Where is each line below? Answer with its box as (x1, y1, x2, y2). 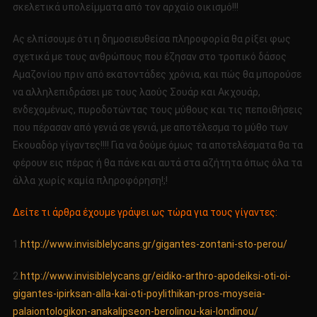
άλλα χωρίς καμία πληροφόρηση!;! (12, 175, 168, 187)
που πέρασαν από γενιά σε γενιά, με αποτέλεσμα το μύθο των (12, 122, 288, 134)
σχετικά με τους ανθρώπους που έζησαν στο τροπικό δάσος (12, 51, 287, 63)
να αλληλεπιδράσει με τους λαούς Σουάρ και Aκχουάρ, (12, 86, 260, 98)
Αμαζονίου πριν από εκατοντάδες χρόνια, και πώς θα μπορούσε (12, 69, 301, 81)
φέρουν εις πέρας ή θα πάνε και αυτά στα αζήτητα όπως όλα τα (12, 157, 302, 169)
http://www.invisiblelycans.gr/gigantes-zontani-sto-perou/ (20, 238, 287, 250)
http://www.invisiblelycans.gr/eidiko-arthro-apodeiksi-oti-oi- (20, 270, 291, 282)
